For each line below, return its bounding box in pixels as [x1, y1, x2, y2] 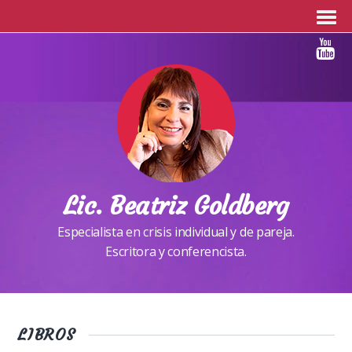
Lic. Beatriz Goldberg [63, 190, 289, 222]
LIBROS [17, 324, 77, 344]
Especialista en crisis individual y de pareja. [57, 223, 295, 240]
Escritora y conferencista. [105, 243, 247, 260]
